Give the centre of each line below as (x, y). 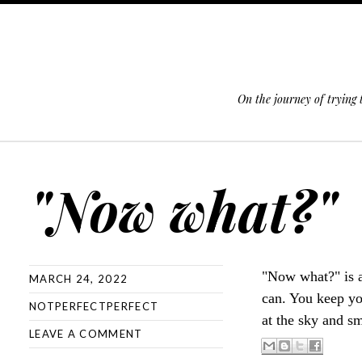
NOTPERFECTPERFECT (94, 306)
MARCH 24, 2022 (79, 279)
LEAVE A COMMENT (86, 334)
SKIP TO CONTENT (60, 155)
